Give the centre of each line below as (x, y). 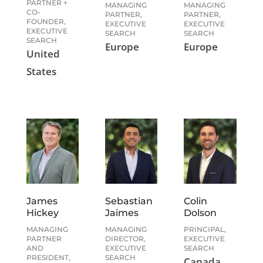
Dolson (200, 213)
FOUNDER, (46, 21)
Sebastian (129, 201)
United (43, 53)
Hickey (42, 213)
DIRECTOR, (126, 239)
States (41, 71)
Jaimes (122, 213)
